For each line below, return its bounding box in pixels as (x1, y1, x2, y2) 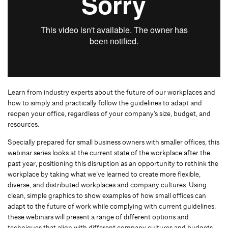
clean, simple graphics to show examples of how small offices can (8, 191, 206, 201)
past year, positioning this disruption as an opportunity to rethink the (8, 159, 218, 168)
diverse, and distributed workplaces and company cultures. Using (8, 180, 207, 190)
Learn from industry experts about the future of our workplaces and (8, 88, 215, 97)
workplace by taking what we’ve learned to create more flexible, (8, 169, 201, 179)
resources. (8, 120, 39, 129)
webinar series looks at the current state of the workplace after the (8, 148, 210, 158)
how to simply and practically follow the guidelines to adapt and (8, 98, 202, 108)
